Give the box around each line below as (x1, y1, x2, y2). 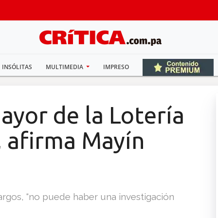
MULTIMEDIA (45, 63, 85, 71)
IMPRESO (103, 63, 129, 71)
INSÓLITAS (1, 63, 32, 71)
